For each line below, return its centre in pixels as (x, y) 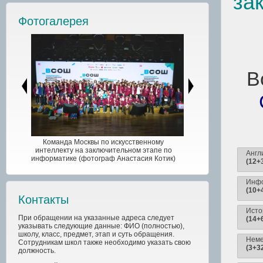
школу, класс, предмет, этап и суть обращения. (96, 234)
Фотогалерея (53, 21)
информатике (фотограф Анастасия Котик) (104, 158)
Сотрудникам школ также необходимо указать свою (104, 242)
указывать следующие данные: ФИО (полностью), (101, 226)
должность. (37, 250)
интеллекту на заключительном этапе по (103, 150)
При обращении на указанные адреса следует (96, 218)
